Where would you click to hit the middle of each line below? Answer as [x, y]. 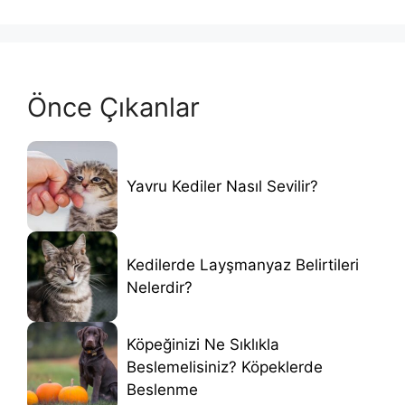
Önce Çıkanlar [113, 108]
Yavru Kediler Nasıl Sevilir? [222, 186]
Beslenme [162, 389]
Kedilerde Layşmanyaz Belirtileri [243, 265]
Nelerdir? [160, 288]
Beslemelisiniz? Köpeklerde [225, 367]
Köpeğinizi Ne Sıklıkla [203, 344]
